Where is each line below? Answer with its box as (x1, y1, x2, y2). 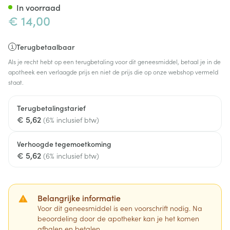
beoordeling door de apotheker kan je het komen (37, 213, 199, 223)
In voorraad (16, 2, 61, 13)
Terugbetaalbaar (16, 42, 75, 52)
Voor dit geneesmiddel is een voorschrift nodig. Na (37, 203, 202, 213)
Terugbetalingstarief (17, 103, 86, 113)
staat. (8, 78, 24, 86)
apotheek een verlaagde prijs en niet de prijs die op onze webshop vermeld (8, 67, 218, 76)
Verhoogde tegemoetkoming (17, 139, 111, 149)
